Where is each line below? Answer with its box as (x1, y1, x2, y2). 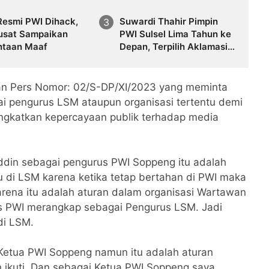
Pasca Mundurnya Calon (119, 53, 226, 65)
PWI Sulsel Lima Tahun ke (119, 28, 231, 40)
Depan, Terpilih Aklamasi (119, 40, 228, 52)
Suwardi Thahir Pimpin (119, 15, 218, 27)
